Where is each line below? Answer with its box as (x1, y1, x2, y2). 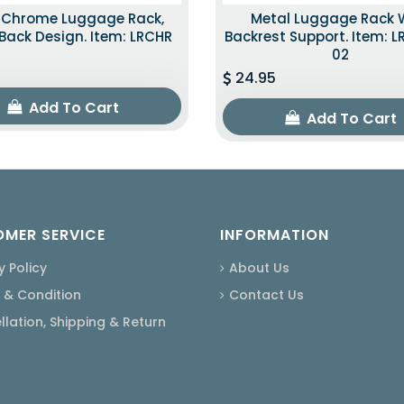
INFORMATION (220, 224, 329, 245)
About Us (229, 258, 289, 277)
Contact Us (229, 285, 304, 304)
